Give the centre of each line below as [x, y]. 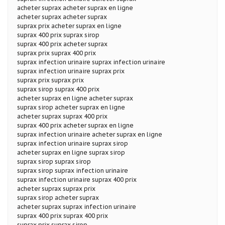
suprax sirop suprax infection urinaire [73, 170]
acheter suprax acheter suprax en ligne [75, 8]
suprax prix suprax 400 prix [57, 53]
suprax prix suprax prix [50, 80]
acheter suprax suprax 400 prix [62, 116]
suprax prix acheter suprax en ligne [69, 26]
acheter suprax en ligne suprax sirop [71, 152]
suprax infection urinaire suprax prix [71, 71]
